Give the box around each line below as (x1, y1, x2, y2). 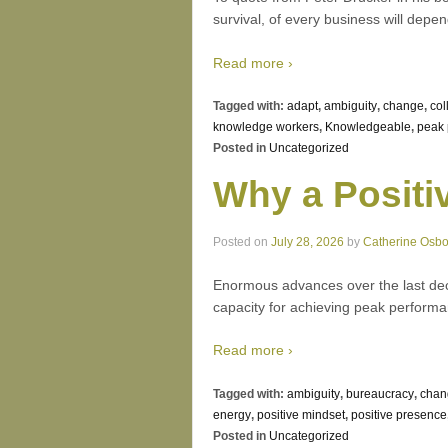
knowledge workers (213, 119, 319, 134)
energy (213, 407, 251, 422)
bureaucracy (346, 386, 414, 401)
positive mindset (257, 407, 345, 422)
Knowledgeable (325, 119, 411, 134)
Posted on (213, 234, 271, 249)
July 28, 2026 (271, 234, 344, 249)
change (383, 98, 424, 113)
